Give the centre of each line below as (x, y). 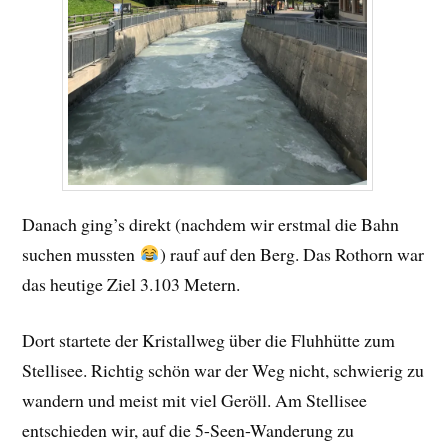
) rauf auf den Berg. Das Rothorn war (291, 253)
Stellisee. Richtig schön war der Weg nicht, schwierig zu (223, 370)
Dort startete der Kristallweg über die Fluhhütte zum (209, 340)
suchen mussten (81, 253)
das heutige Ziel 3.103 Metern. (131, 283)
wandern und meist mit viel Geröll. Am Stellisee (195, 400)
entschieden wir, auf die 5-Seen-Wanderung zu (188, 430)
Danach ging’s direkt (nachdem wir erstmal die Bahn (211, 223)
